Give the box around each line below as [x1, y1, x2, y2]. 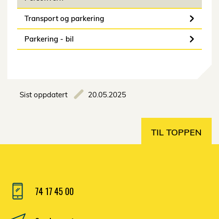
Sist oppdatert [20, 90, 67, 100]
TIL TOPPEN [151, 127, 202, 138]
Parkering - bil [24, 34, 74, 44]
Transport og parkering [24, 14, 104, 23]
